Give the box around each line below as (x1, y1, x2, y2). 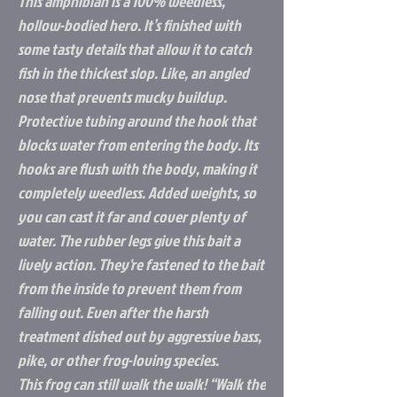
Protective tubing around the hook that (18, 110, 256, 133)
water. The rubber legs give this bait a (18, 230, 240, 253)
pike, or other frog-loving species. (18, 349, 219, 372)
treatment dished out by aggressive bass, (18, 325, 261, 348)
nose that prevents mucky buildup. (18, 86, 227, 109)
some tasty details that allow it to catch (18, 38, 252, 61)
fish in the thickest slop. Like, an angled (18, 62, 249, 85)
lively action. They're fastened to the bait (18, 253, 264, 276)
